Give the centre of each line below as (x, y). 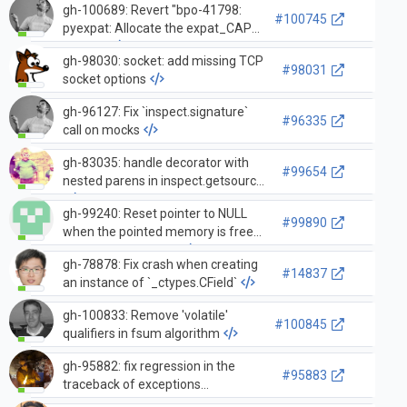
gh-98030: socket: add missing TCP (163, 60)
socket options (104, 79)
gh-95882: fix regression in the (149, 366)
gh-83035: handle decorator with (155, 162)
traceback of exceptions (131, 384)
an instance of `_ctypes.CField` (149, 282)
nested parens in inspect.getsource (163, 180)
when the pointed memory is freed (161, 231)
